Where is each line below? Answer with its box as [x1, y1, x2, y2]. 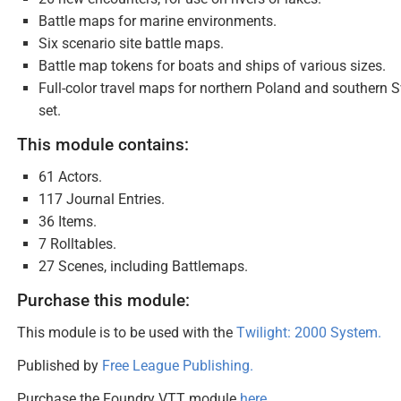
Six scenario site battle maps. [38, 35, 224, 52]
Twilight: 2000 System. [236, 324, 381, 341]
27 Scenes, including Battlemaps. [38, 258, 248, 275]
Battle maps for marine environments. [38, 13, 277, 30]
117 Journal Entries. [38, 191, 165, 208]
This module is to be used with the [17, 324, 236, 341]
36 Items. [38, 213, 97, 230]
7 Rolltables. [38, 235, 116, 252]
